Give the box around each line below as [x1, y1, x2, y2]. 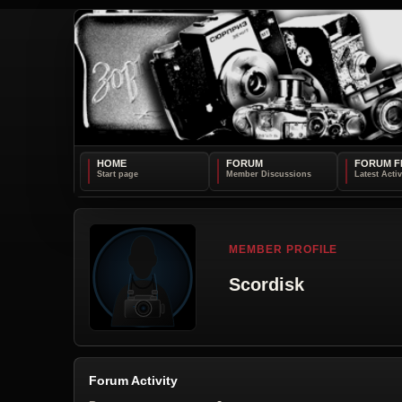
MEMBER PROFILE [229, 243, 338, 257]
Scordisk [229, 274, 304, 294]
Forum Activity [89, 372, 178, 388]
